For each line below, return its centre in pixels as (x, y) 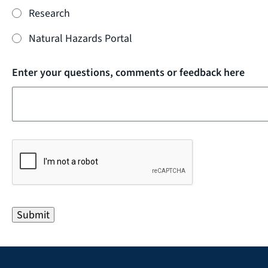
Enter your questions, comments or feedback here (128, 72)
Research (49, 13)
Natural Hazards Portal (80, 38)
